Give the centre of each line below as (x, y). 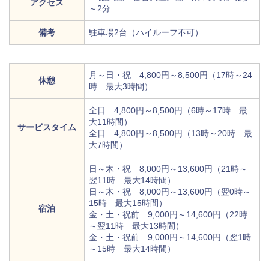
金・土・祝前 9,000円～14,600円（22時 (168, 215)
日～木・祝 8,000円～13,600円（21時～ (168, 169)
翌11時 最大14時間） (132, 180)
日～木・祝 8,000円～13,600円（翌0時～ (170, 192)
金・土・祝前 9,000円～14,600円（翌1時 (170, 237)
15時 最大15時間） (128, 203)
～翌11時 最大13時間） (136, 226)
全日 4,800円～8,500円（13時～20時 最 (171, 134)
